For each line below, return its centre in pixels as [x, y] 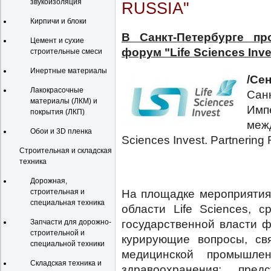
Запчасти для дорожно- [71, 222]
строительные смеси [66, 51]
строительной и [57, 233]
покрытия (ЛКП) [57, 112]
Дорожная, [49, 181]
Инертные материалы [69, 71]
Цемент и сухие [57, 41]
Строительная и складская [66, 151]
